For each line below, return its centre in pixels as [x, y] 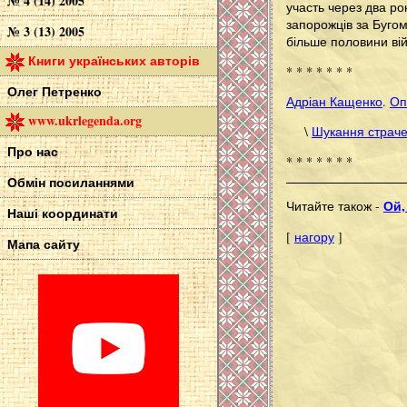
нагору [314, 236]
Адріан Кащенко [334, 101]
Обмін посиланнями [71, 183]
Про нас [33, 152]
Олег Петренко [55, 91]
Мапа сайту [44, 244]
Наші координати [63, 213]
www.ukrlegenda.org [85, 120]
